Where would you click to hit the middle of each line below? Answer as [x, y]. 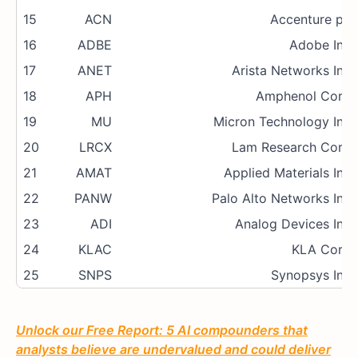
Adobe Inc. [322, 45]
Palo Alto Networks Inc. [283, 199]
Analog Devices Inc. [294, 224]
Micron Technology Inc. [284, 122]
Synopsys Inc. [312, 275]
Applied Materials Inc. [289, 173]
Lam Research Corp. [293, 147]
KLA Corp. [323, 250]
